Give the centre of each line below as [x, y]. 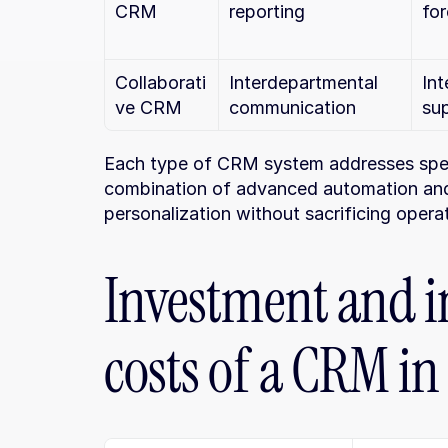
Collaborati [160, 82]
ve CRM [148, 107]
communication [292, 107]
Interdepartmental [303, 82]
